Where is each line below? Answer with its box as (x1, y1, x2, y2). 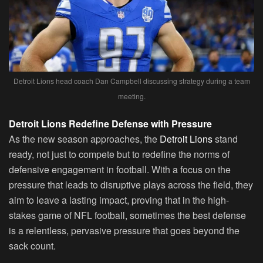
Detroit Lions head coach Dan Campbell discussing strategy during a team (13, 75, 250, 86)
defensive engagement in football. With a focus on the (9, 162, 231, 176)
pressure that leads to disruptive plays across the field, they (9, 177, 253, 191)
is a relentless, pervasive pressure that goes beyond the (9, 223, 240, 237)
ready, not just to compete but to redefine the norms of (9, 147, 230, 161)
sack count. (9, 238, 56, 252)
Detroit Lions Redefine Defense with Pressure (9, 116, 212, 130)
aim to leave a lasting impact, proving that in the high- (9, 193, 229, 207)
